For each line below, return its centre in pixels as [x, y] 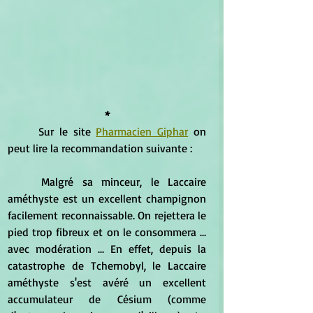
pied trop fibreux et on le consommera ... [107, 232]
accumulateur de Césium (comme [107, 299]
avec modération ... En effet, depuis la [107, 249]
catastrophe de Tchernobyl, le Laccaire [107, 266]
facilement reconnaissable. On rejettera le [107, 216]
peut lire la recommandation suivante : [100, 148]
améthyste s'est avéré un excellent [107, 283]
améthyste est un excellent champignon [107, 199]
